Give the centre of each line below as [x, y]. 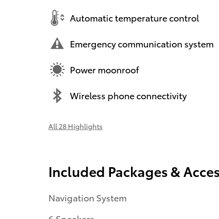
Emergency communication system [142, 44]
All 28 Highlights [76, 126]
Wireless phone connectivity [128, 95]
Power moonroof [104, 69]
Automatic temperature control [134, 18]
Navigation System [88, 197]
